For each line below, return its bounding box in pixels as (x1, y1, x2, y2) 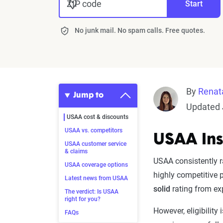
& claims (65, 148, 88, 155)
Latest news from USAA (65, 175, 128, 182)
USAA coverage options (65, 161, 128, 168)
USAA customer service (65, 140, 126, 147)
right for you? (65, 196, 101, 203)
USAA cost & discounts (67, 113, 128, 120)
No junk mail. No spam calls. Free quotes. (75, 26, 205, 34)
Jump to (73, 92, 104, 100)
